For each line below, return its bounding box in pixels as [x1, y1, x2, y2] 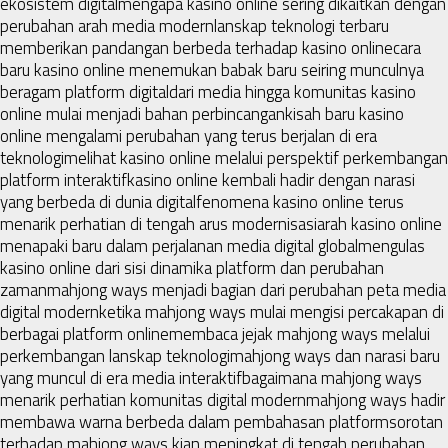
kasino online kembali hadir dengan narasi [127, 166, 415, 193]
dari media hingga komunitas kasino [169, 78, 416, 105]
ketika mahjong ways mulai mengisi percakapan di [99, 298, 444, 325]
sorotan [389, 408, 443, 435]
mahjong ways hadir [306, 386, 445, 413]
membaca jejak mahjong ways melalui [169, 320, 430, 347]
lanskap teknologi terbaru [214, 12, 389, 39]
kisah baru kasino [285, 100, 404, 127]
